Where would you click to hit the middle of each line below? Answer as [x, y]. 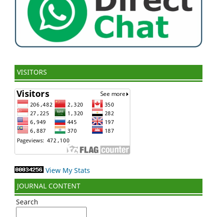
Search [27, 202]
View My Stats [68, 170]
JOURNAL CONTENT [49, 186]
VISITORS [32, 72]
